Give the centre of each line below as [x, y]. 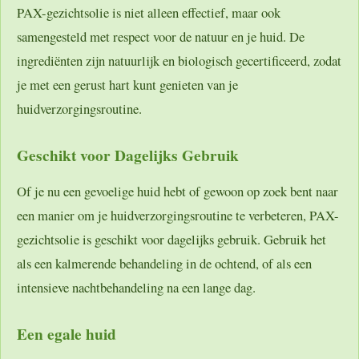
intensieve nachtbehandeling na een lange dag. [136, 287]
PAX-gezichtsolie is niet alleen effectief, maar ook [149, 12]
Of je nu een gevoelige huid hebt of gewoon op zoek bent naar [177, 191]
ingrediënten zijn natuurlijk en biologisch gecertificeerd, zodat [179, 60]
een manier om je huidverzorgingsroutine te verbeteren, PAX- [178, 215]
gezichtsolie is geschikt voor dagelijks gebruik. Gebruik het [171, 239]
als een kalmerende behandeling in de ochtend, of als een [164, 263]
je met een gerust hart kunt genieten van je [127, 84]
